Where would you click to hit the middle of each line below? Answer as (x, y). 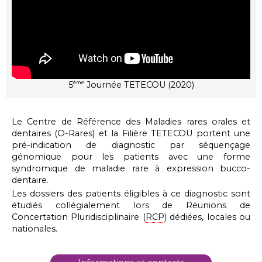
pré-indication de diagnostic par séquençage (131, 145)
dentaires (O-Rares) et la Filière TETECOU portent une (131, 134)
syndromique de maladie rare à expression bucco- (131, 169)
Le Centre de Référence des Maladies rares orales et (131, 122)
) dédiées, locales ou (207, 217)
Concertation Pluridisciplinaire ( (79, 217)
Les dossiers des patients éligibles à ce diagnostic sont (131, 194)
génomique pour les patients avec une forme (131, 157)
